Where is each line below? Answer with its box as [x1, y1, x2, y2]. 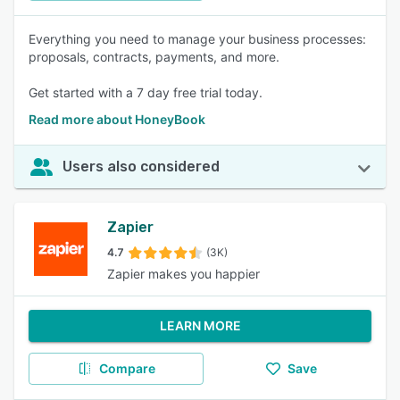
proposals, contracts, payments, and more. [29, 49, 279, 64]
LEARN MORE [159, 318, 241, 333]
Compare [98, 361, 155, 376]
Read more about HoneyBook [29, 112, 205, 127]
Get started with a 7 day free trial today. [29, 85, 262, 100]
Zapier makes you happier [107, 266, 260, 281]
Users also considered [62, 158, 220, 175]
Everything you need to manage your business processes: [29, 31, 366, 46]
